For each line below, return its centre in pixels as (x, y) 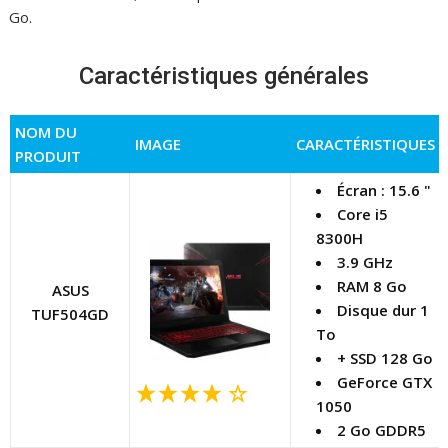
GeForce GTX (385, 381)
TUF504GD (70, 313)
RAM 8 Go (372, 285)
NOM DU (46, 131)
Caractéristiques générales (224, 75)
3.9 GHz (365, 261)
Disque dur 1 (383, 309)
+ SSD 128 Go (385, 357)
